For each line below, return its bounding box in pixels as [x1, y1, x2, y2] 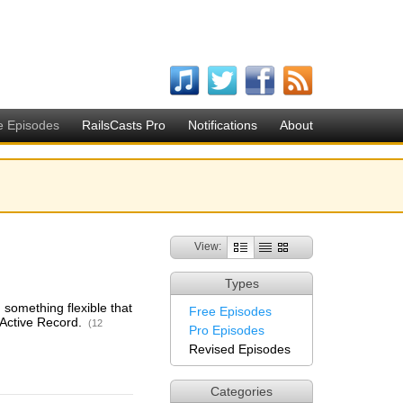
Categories [210, 384, 273, 399]
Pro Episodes [189, 323, 264, 337]
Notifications [188, 118, 257, 132]
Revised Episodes [189, 342, 291, 356]
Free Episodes [189, 304, 272, 318]
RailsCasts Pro [82, 118, 166, 132]
